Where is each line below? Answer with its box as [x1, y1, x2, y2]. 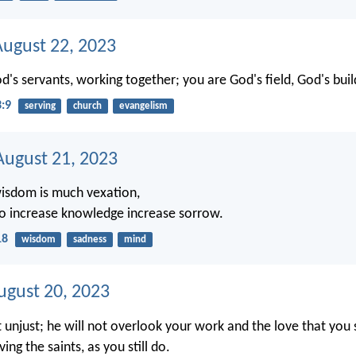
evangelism [118, 101, 168, 112]
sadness [72, 234, 106, 245]
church [72, 101, 102, 112]
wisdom [21, 234, 56, 245]
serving [24, 101, 56, 112]
